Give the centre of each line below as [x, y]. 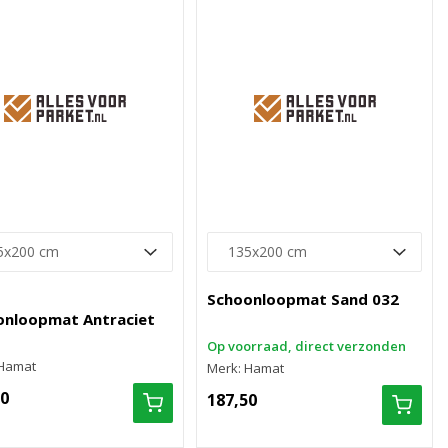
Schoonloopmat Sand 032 [303, 299]
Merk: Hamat [246, 368]
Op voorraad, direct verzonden [307, 346]
